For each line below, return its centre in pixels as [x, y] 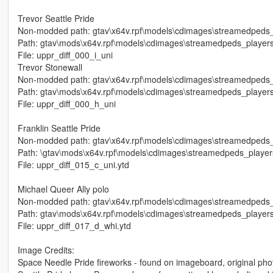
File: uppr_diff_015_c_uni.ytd [73, 165]
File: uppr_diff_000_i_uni [65, 55]
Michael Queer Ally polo [63, 189]
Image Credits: [46, 250]
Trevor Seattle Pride [56, 19]
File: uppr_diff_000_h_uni [66, 104]
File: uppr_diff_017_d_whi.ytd [74, 226]
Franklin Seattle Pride [59, 128]
